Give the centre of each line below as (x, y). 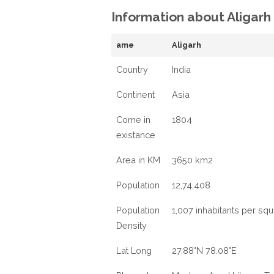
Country (132, 69)
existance (136, 135)
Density (131, 225)
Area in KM (138, 160)
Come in (133, 120)
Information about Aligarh (191, 17)
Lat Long (134, 250)
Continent (135, 94)
